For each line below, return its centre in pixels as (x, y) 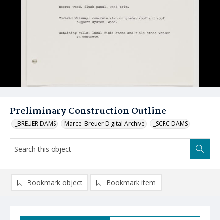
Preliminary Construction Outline (88, 111)
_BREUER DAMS (35, 124)
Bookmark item (131, 182)
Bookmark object (55, 182)
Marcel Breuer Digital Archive (105, 124)
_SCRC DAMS (170, 124)
